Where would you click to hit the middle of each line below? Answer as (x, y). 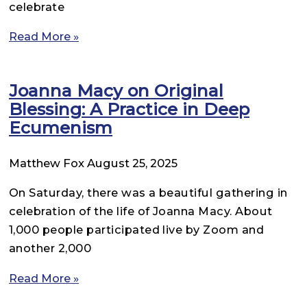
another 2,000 (50, 248)
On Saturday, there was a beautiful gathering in (148, 193)
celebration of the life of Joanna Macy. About (141, 211)
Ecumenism (61, 128)
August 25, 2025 (132, 163)
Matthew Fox (48, 163)
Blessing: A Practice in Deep (129, 109)
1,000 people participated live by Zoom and (137, 230)
